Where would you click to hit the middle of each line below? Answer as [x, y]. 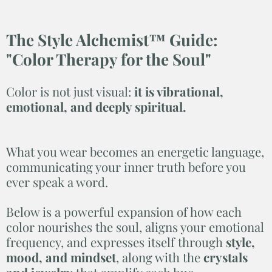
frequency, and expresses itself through [116, 242]
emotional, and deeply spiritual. [96, 106]
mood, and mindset [61, 257]
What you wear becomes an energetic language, [135, 151]
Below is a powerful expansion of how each [124, 211]
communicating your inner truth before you [126, 166]
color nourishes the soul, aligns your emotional [135, 226]
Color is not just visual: [70, 91]
